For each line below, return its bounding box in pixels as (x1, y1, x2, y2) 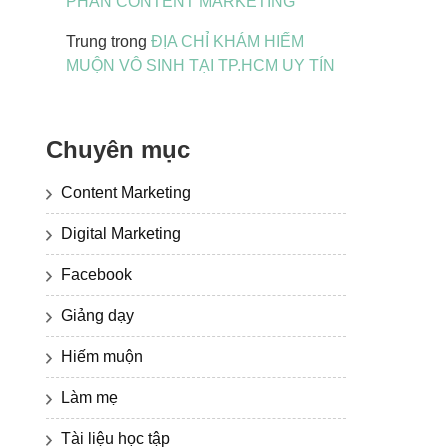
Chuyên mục (46, 135, 190, 163)
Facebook (61, 266, 132, 284)
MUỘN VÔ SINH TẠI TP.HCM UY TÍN (66, 56, 335, 74)
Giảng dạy (61, 307, 134, 325)
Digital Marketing (61, 225, 181, 243)
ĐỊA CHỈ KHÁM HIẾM (151, 32, 304, 50)
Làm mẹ (61, 389, 118, 407)
